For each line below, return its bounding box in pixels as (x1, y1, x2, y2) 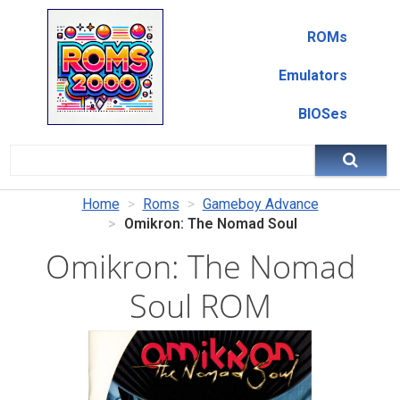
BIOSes (297, 105, 347, 122)
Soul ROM (129, 284, 271, 328)
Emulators (278, 67, 347, 84)
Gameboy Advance (202, 196, 319, 212)
